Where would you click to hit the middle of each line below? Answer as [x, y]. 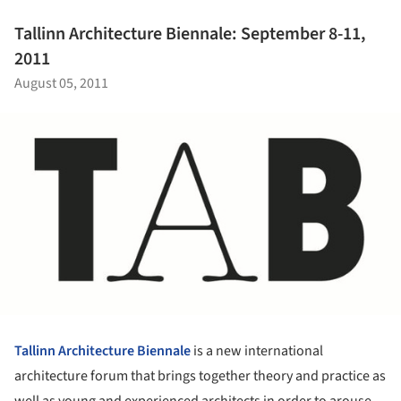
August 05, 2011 [61, 84]
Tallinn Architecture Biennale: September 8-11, [190, 34]
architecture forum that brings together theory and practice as [200, 375]
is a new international [257, 350]
